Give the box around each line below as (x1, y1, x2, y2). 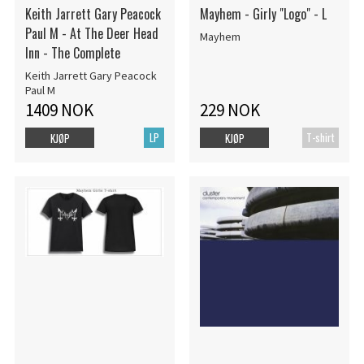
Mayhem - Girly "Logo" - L (199, 4, 327, 24)
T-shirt (306, 128, 336, 145)
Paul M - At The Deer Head (24, 24, 158, 44)
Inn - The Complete (24, 43, 120, 63)
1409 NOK (24, 98, 93, 121)
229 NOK (199, 98, 260, 121)
